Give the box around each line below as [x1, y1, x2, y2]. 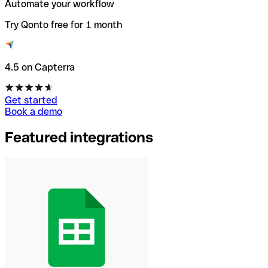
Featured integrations [5, 129, 153, 146]
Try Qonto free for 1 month [5, 19, 122, 31]
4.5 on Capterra [5, 62, 75, 74]
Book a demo [5, 106, 62, 118]
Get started [5, 95, 57, 106]
